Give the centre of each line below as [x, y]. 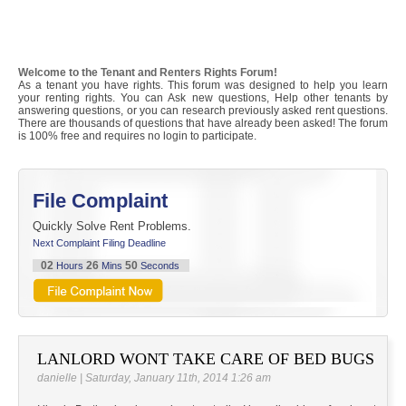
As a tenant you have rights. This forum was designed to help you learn [203, 86]
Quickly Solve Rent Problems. [112, 227]
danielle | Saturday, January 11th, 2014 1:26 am [154, 378]
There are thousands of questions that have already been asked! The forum [203, 124]
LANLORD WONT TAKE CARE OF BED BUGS [206, 359]
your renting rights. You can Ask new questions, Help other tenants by [203, 98]
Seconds [159, 266]
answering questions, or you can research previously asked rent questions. [203, 111]
